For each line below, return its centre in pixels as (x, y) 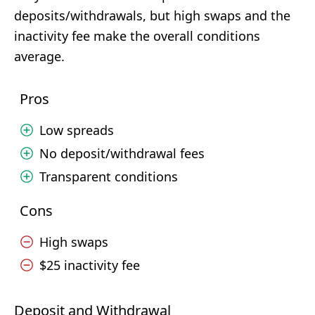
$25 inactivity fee (90, 265)
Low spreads (77, 130)
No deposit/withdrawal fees (122, 153)
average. (39, 56)
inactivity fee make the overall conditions (137, 36)
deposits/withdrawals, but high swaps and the (152, 15)
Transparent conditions (109, 176)
